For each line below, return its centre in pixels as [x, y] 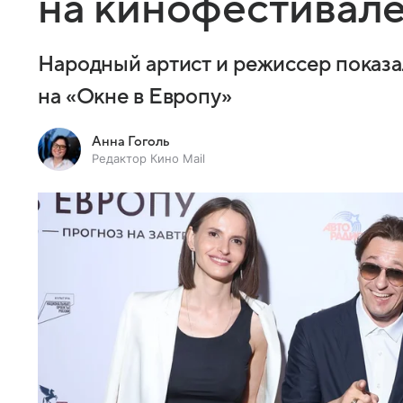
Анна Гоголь [131, 141]
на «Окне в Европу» [135, 97]
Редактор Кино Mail [148, 158]
